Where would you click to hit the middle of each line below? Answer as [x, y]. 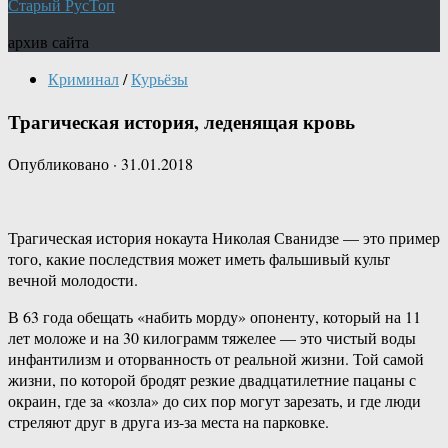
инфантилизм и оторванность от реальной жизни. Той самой [216, 359]
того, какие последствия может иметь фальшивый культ [199, 259]
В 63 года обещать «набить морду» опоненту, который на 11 [214, 317]
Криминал [83, 78]
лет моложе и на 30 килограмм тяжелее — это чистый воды [212, 338]
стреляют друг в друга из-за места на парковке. [168, 422]
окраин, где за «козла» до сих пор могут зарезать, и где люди [214, 401]
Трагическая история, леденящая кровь [181, 121]
